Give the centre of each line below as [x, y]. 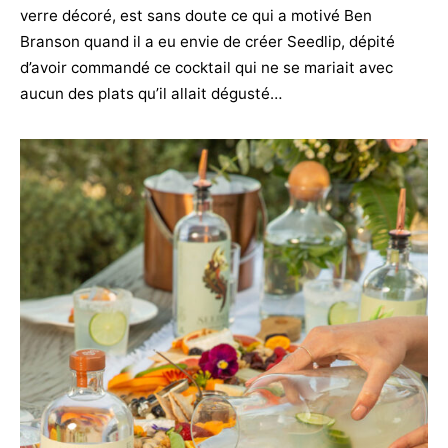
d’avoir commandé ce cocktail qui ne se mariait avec [206, 67]
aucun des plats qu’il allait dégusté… [151, 93]
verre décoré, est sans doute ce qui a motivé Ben [196, 15]
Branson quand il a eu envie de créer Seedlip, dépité [207, 41]
